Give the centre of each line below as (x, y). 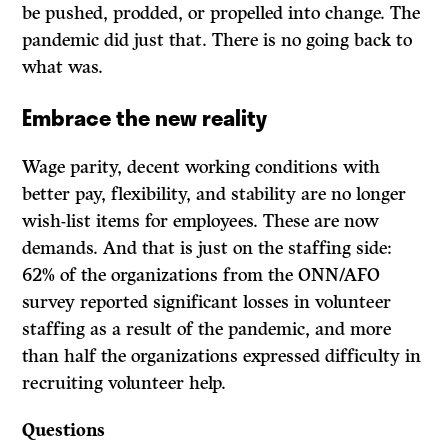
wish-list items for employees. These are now (201, 221)
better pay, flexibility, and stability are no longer (214, 194)
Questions (64, 430)
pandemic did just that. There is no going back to (217, 40)
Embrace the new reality (145, 117)
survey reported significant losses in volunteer (207, 302)
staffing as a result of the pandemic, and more (207, 329)
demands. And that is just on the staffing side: (207, 248)
